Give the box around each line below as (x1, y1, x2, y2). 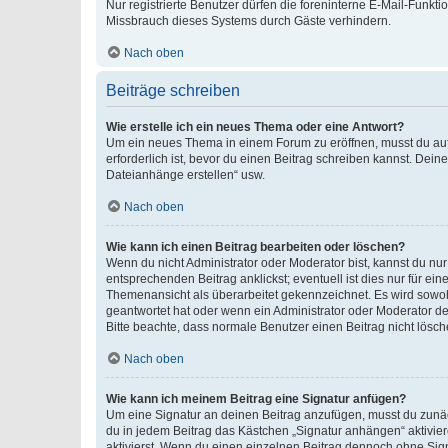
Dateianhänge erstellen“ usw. (106, 168, 265, 183)
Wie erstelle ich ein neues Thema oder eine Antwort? (106, 120, 404, 135)
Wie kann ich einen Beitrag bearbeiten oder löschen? (106, 240, 405, 255)
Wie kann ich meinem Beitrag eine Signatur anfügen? (106, 392, 406, 407)
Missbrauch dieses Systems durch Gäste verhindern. (106, 14, 391, 29)
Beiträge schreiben (106, 82, 240, 100)
